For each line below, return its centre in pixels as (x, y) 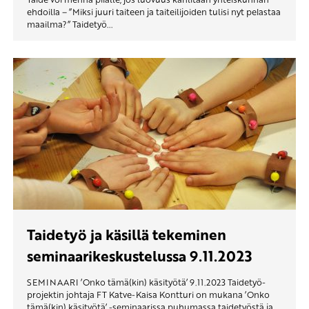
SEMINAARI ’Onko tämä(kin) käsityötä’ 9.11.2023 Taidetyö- (146, 282)
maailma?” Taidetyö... (70, 24)
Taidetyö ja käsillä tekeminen (127, 235)
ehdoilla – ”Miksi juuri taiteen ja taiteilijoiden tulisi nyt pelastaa (154, 12)
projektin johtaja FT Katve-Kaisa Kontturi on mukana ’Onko (148, 295)
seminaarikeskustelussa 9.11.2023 (139, 256)
